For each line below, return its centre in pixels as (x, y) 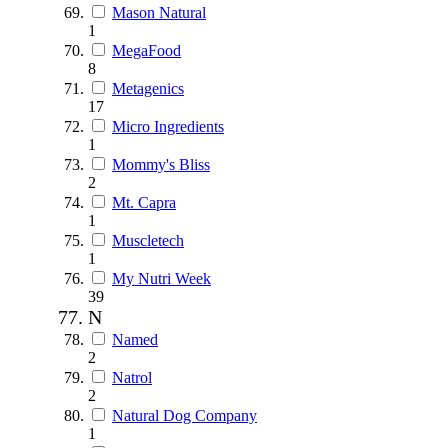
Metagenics (148, 88)
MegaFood (146, 50)
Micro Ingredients (168, 126)
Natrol (132, 377)
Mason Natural (159, 12)
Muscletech (148, 240)
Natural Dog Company (184, 415)
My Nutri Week (161, 278)
